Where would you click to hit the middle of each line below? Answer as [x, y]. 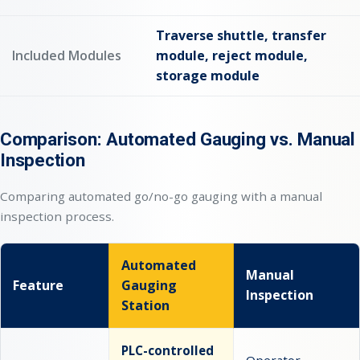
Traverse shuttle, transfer [241, 35]
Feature [38, 285]
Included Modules [67, 55]
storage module [208, 76]
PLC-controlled [168, 350]
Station [145, 305]
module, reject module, [232, 55]
